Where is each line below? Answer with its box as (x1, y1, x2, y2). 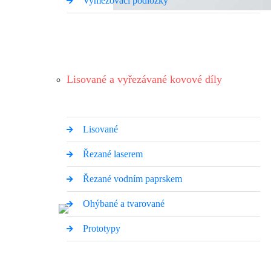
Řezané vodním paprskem (82, 174, 182, 184)
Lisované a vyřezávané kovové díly (67, 73, 222, 85)
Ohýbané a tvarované (82, 198, 165, 209)
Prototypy (82, 223, 120, 233)
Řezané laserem (82, 149, 143, 159)
